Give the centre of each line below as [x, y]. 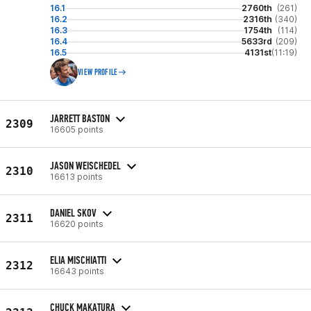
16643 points [77, 271]
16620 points [77, 224]
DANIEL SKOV [73, 212]
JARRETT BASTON [80, 118]
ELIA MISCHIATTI [78, 260]
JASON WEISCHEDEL [85, 165]
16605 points [77, 129]
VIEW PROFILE [98, 72]
